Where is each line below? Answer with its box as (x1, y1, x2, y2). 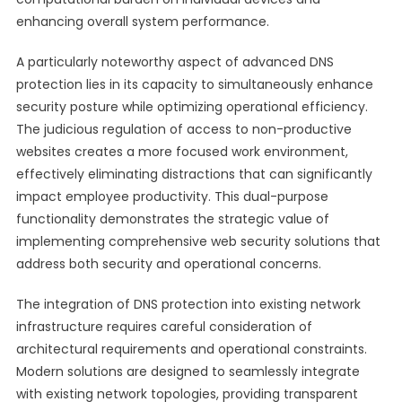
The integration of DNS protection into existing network (15, 295, 361, 313)
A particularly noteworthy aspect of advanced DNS (15, 53, 334, 71)
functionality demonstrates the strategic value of (15, 210, 329, 228)
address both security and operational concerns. (15, 255, 321, 273)
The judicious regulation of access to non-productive (15, 120, 352, 138)
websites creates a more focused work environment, (15, 143, 348, 161)
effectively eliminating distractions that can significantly (15, 165, 372, 183)
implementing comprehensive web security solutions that (15, 232, 380, 250)
